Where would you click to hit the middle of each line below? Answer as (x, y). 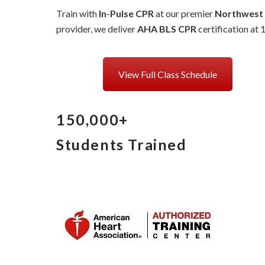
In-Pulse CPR (126, 13)
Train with (77, 13)
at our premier (184, 13)
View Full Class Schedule (167, 74)
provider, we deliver (97, 29)
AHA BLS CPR (167, 29)
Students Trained (122, 144)
